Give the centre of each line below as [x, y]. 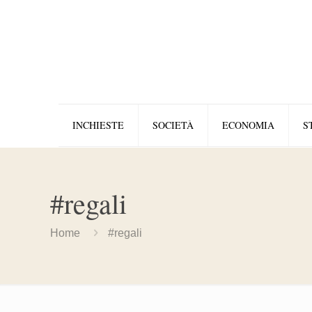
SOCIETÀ [173, 125]
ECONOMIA [248, 125]
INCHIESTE [98, 125]
